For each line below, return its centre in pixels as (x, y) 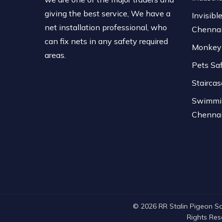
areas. (55, 55)
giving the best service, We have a (108, 13)
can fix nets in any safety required (106, 41)
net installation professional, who (106, 27)
